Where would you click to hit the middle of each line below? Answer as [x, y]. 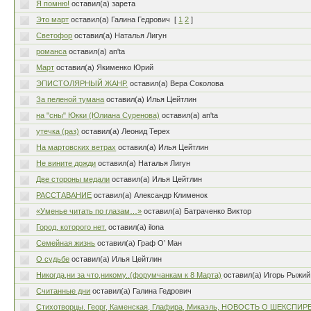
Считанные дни [64, 291]
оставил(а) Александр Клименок [151, 195]
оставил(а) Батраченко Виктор [198, 211]
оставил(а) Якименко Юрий [105, 67]
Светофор [54, 35]
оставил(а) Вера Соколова [177, 83]
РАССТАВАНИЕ [64, 195]
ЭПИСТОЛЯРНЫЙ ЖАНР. [82, 83]
